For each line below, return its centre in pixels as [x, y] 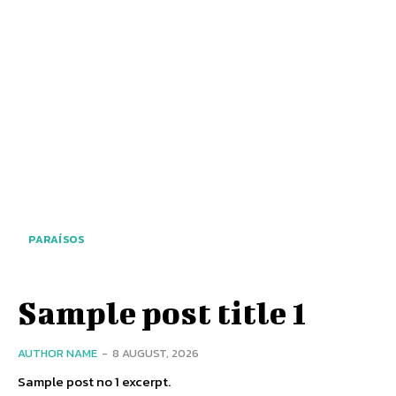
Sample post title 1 [162, 312]
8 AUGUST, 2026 [156, 354]
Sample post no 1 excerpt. [94, 382]
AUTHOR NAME [57, 354]
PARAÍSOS [56, 240]
